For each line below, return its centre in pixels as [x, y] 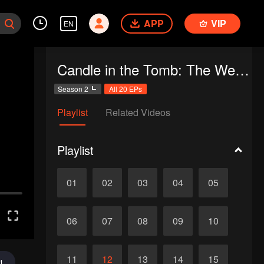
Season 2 [73, 89]
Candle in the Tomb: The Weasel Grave [242, 69]
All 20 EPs [125, 89]
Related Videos [138, 112]
